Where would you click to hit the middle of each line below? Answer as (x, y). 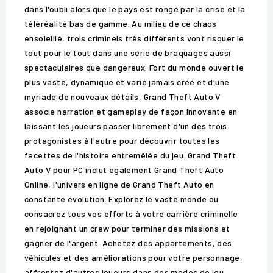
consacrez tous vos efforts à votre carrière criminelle (131, 214)
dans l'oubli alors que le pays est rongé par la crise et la (135, 9)
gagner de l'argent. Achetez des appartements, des (128, 243)
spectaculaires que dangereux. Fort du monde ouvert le (134, 68)
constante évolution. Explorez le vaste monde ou (122, 199)
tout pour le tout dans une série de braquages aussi (128, 53)
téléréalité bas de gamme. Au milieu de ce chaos (121, 24)
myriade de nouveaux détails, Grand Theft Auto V (122, 97)
